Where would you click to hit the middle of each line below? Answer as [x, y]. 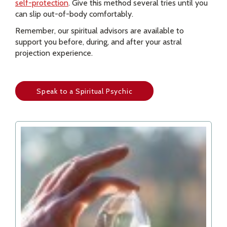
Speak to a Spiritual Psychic [85, 91]
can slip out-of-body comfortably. [74, 14]
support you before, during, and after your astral [99, 42]
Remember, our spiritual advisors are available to [100, 31]
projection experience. [54, 53]
